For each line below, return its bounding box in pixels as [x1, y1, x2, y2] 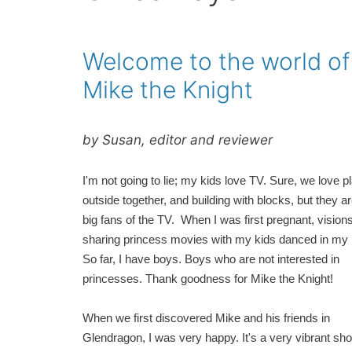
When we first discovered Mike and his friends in [82, 312, 330, 324]
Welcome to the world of [82, 47, 350, 75]
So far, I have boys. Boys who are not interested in [82, 252, 339, 266]
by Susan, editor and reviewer [82, 132, 273, 148]
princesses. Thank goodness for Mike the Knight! [82, 272, 336, 285]
